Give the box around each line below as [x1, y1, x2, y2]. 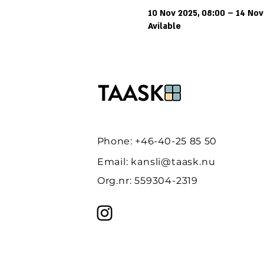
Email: [97, 156, 131, 167]
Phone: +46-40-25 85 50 [97, 135, 217, 147]
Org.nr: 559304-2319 [97, 174, 199, 186]
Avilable [147, 20, 181, 32]
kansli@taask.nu [131, 156, 216, 167]
